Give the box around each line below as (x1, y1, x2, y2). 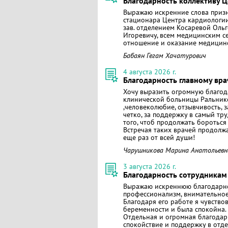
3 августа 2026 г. (123, 162, 176, 171)
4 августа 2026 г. (123, 67, 176, 76)
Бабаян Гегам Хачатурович (123, 51, 206, 60)
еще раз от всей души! (123, 133, 195, 142)
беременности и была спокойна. (123, 205, 226, 214)
